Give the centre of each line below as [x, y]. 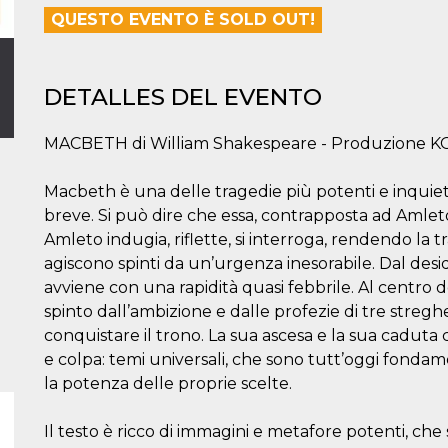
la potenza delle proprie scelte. [168, 383]
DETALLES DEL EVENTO [183, 97]
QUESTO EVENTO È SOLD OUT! [183, 19]
